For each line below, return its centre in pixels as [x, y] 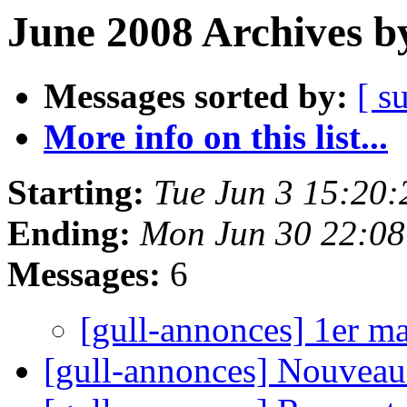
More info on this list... [216, 137]
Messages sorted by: [196, 96]
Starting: [76, 193]
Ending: [69, 233]
